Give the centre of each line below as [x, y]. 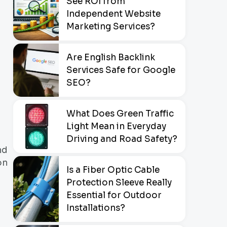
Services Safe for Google [121, 70]
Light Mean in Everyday [116, 126]
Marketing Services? [111, 26]
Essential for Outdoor [114, 195]
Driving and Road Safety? [122, 139]
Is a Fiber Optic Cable [113, 170]
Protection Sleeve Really [119, 182]
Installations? [96, 208]
